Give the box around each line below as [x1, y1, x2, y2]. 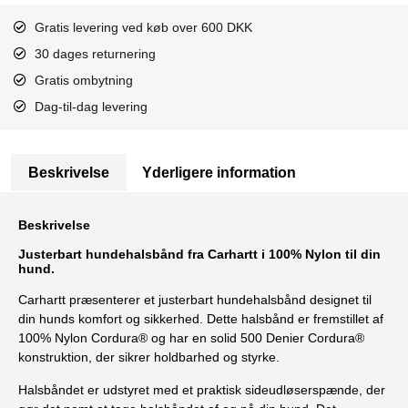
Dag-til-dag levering [34, 98, 148, 114]
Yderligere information [141, 164, 296, 180]
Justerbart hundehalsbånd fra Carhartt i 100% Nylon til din [18, 247, 381, 262]
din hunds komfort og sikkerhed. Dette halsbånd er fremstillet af [18, 311, 383, 327]
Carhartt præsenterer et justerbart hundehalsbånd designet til [18, 292, 372, 308]
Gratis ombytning [34, 72, 133, 87]
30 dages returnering [34, 46, 156, 61]
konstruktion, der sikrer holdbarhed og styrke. [18, 350, 280, 365]
